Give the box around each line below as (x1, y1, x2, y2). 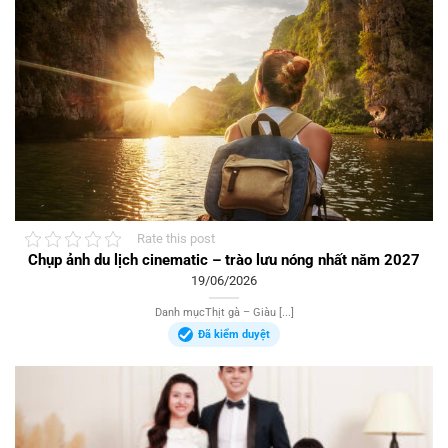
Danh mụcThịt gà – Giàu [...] (154, 306, 294, 320)
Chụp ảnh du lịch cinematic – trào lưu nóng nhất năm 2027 (28, 250, 420, 269)
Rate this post (137, 231, 215, 247)
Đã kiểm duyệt (198, 328, 270, 342)
